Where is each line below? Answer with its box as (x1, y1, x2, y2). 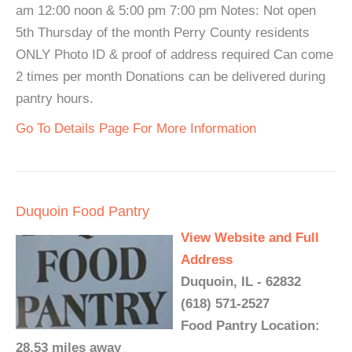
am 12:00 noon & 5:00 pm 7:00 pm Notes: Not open (16, 2, 316, 18)
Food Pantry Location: (181, 317, 320, 333)
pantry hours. (16, 90, 93, 106)
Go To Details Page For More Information (16, 120, 256, 136)
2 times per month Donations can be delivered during (16, 68, 325, 84)
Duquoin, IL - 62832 (181, 273, 301, 289)
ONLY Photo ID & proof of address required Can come (16, 46, 333, 62)
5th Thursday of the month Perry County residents (16, 24, 310, 40)
